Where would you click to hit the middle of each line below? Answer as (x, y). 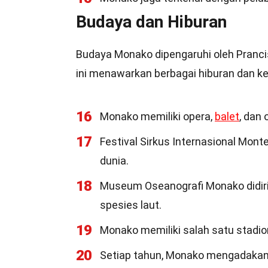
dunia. (114, 161)
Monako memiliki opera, (157, 116)
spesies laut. (131, 205)
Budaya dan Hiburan (151, 22)
